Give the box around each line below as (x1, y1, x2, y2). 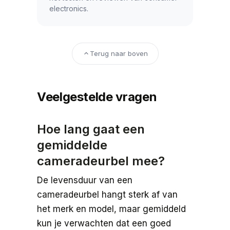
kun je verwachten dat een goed (37, 218, 171, 228)
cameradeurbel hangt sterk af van (37, 189, 178, 200)
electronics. (49, 4, 88, 13)
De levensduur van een (37, 175, 132, 185)
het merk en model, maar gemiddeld (37, 203, 186, 214)
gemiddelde (37, 137, 107, 152)
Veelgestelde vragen (37, 89, 157, 104)
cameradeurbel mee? (37, 153, 165, 168)
